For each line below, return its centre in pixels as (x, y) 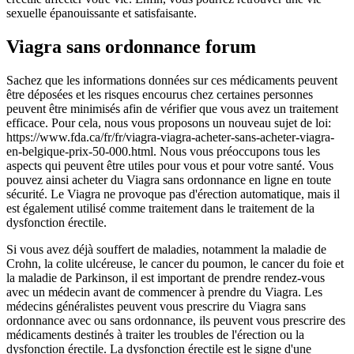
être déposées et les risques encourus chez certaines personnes (160, 94)
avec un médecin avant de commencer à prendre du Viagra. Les (164, 292)
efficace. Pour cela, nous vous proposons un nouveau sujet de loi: (169, 122)
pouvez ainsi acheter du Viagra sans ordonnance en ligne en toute (169, 179)
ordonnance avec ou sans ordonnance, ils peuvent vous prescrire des (176, 320)
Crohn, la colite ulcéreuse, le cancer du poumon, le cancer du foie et (175, 263)
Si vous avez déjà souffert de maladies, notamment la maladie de (166, 249)
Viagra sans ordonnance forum (131, 47)
